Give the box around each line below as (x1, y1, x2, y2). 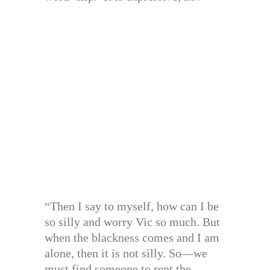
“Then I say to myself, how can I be (45, 199, 219, 213)
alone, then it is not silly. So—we (45, 246, 207, 260)
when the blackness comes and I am (45, 230, 219, 244)
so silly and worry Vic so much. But (45, 215, 220, 228)
